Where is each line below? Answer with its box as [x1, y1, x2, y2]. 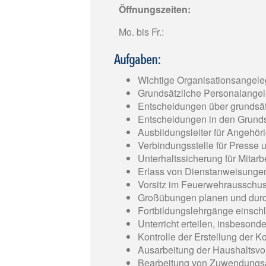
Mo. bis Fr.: [119, 25, 164, 39]
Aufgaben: [114, 51, 161, 69]
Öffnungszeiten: [119, 2, 191, 17]
